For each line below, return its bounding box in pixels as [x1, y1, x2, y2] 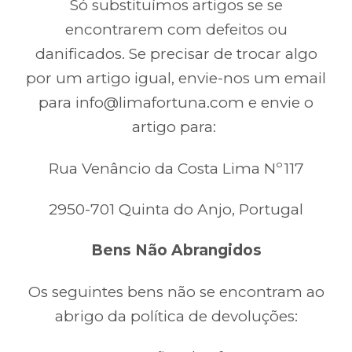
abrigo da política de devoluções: [54, 306, 298, 325]
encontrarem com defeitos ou [64, 20, 288, 39]
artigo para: [132, 118, 220, 137]
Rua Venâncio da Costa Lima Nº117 [48, 159, 304, 178]
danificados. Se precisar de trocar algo [35, 45, 317, 64]
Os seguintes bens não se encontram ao [27, 282, 324, 301]
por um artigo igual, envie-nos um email [26, 69, 326, 88]
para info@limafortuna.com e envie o [38, 93, 313, 112]
